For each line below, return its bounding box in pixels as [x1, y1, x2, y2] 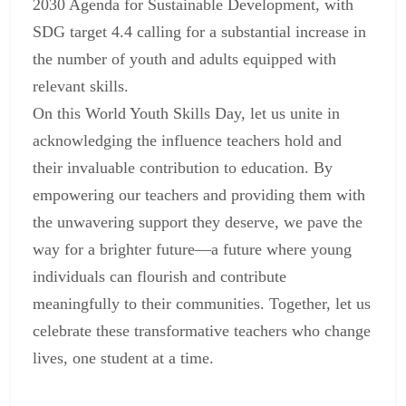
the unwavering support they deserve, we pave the [33, 213, 362, 232]
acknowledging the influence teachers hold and [33, 131, 342, 150]
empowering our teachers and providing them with [33, 186, 365, 205]
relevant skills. [33, 77, 129, 96]
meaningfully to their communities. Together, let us [33, 295, 371, 314]
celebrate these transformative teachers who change [33, 322, 371, 341]
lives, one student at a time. [33, 349, 214, 368]
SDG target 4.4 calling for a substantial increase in [33, 23, 366, 42]
